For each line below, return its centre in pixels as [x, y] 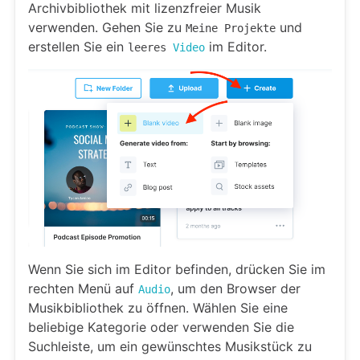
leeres [150, 48]
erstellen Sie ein [78, 47]
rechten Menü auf [83, 289]
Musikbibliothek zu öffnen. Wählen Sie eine [158, 308]
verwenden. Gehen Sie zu [107, 28]
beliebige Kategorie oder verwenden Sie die [161, 327]
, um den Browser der [235, 289]
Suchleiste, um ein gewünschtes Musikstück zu [170, 347]
